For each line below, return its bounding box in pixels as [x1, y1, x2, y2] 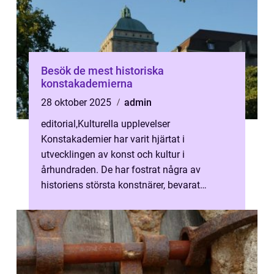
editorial [41, 118, 76, 130]
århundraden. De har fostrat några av [41, 164, 201, 176]
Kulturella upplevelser [78, 118, 170, 130]
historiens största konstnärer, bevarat [41, 179, 200, 191]
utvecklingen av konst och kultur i [41, 149, 185, 160]
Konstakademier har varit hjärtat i [41, 133, 185, 145]
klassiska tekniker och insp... [41, 194, 164, 206]
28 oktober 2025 [41, 97, 114, 108]
